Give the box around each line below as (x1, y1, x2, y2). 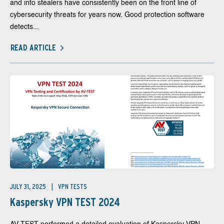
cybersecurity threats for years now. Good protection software (10, 11, 204, 18)
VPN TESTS (58, 182, 87, 190)
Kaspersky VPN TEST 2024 (10, 195, 120, 208)
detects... (10, 23, 39, 30)
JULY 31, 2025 (10, 182, 47, 190)
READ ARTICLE (10, 42, 56, 52)
